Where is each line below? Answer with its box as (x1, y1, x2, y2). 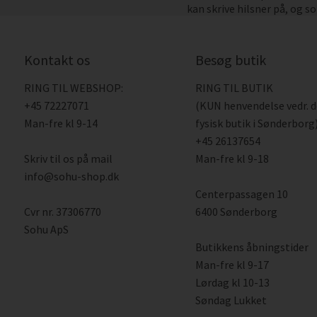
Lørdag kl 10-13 (195, 275, 270, 289)
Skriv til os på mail (23, 151, 113, 166)
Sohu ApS (23, 222, 69, 236)
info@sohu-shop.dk (23, 169, 119, 183)
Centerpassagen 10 (195, 187, 289, 201)
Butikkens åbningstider (195, 240, 309, 254)
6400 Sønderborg (195, 204, 278, 219)
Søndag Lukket (195, 293, 267, 307)
